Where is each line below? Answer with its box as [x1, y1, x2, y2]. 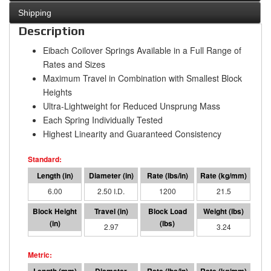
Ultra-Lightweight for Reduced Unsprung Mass [43, 100, 220, 113]
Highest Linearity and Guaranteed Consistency [43, 128, 221, 140]
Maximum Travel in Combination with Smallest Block [43, 72, 242, 85]
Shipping [18, 8, 51, 18]
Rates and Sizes [43, 58, 105, 71]
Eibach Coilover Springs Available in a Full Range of [43, 44, 241, 57]
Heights [43, 86, 72, 99]
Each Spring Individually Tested [43, 114, 163, 126]
